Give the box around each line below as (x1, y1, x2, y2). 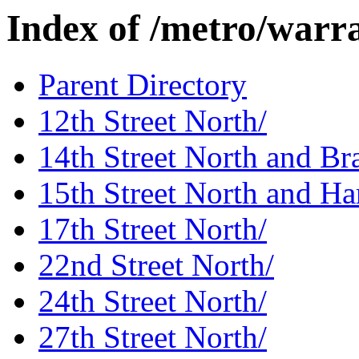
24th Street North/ (38, 284, 267, 319)
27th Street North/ (38, 320, 267, 355)
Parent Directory (38, 67, 247, 103)
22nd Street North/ (38, 248, 274, 283)
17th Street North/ (38, 212, 267, 247)
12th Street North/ (38, 103, 267, 139)
